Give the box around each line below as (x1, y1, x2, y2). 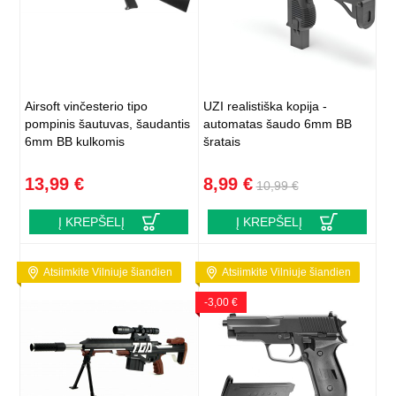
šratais (202, 134, 240, 149)
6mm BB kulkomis (25, 134, 126, 149)
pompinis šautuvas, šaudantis (25, 117, 191, 132)
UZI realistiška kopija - (202, 99, 327, 114)
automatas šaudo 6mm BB (202, 117, 352, 132)
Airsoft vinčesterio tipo (25, 99, 148, 114)
